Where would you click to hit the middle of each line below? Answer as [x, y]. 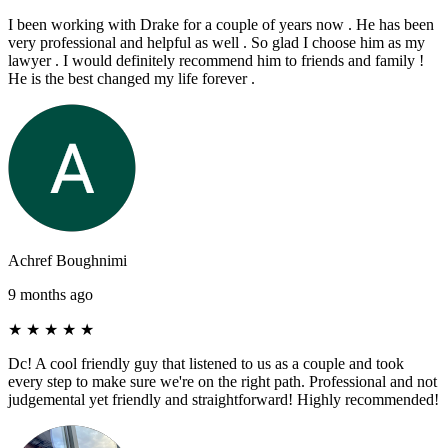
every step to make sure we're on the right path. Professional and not [222, 381]
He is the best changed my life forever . [131, 78]
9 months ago [50, 294]
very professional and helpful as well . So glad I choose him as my [216, 42]
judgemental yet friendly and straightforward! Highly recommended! [223, 399]
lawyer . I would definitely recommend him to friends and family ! [216, 60]
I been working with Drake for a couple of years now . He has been [221, 24]
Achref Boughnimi [67, 260]
